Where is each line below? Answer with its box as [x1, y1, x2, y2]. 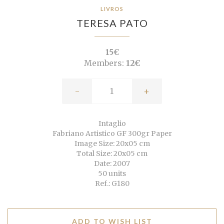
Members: [83, 58, 124, 68]
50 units [98, 169, 126, 178]
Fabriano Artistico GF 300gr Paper [52, 129, 172, 138]
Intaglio [98, 119, 126, 128]
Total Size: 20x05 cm [76, 149, 147, 158]
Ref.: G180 [94, 179, 129, 188]
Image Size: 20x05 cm [74, 139, 150, 148]
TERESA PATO [76, 17, 148, 29]
